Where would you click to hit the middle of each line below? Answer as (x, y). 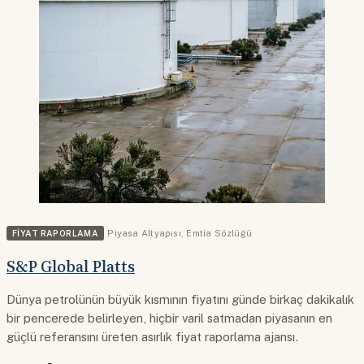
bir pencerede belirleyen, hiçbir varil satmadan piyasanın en (169, 318)
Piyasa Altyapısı (144, 233)
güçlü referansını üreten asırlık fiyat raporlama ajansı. (153, 336)
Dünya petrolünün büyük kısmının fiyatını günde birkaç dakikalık (180, 299)
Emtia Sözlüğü (219, 233)
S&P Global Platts (71, 266)
